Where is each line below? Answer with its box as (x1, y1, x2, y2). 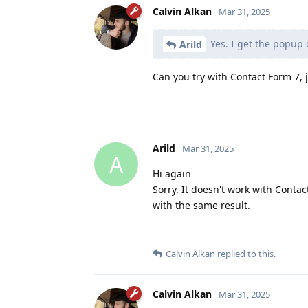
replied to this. (215, 247, 276, 261)
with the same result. (153, 199, 250, 212)
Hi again (153, 167, 191, 181)
